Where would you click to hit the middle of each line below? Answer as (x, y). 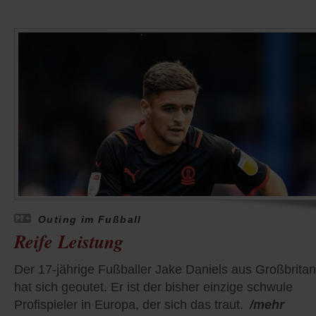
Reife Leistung (69, 242)
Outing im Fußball (90, 220)
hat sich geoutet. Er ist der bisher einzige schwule (153, 287)
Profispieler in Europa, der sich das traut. (129, 305)
